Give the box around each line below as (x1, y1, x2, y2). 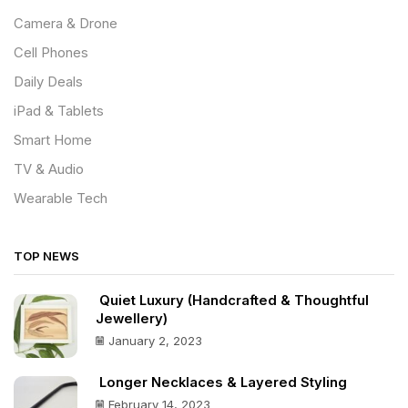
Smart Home (14, 131, 92, 148)
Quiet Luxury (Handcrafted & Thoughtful (96, 292, 369, 310)
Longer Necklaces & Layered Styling (96, 373, 347, 391)
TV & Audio (14, 160, 84, 178)
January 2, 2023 (108, 333, 202, 349)
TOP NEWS (14, 249, 79, 264)
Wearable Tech (14, 189, 107, 207)
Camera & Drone (14, 15, 117, 32)
